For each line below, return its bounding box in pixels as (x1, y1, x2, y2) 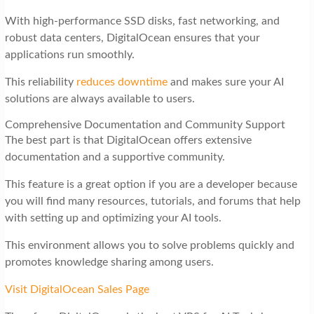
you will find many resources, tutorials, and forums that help (4, 196, 301, 207)
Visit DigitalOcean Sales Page (4, 284, 149, 296)
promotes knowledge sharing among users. (4, 257, 214, 268)
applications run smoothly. (4, 49, 137, 61)
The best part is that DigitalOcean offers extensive (4, 135, 252, 146)
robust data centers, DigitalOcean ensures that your (4, 32, 260, 44)
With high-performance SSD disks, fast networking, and (4, 15, 280, 27)
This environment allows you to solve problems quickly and (4, 240, 294, 252)
